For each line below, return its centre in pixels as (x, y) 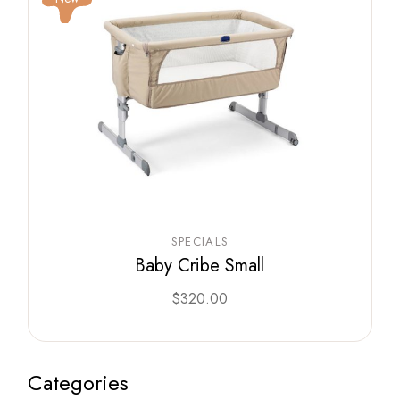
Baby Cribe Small (200, 265)
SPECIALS (200, 241)
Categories (79, 382)
